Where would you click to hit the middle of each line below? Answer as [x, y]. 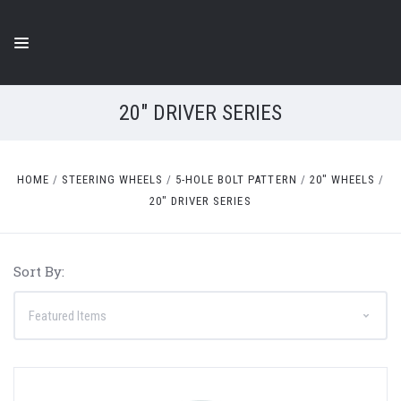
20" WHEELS [342, 180]
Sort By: [39, 272]
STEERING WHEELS [113, 180]
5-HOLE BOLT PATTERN [236, 180]
